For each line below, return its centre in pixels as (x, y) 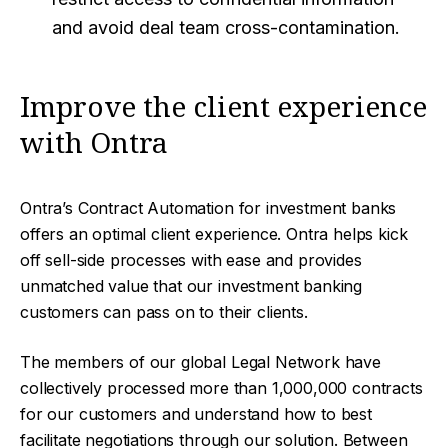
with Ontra (94, 141)
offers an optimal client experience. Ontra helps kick (214, 233)
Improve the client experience (223, 105)
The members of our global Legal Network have (200, 361)
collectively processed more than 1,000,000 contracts (221, 387)
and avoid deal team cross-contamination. (226, 27)
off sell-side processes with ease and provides (191, 259)
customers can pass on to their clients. (164, 311)
